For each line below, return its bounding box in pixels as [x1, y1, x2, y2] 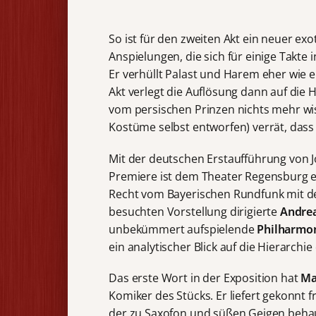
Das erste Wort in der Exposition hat [109, 269, 301, 286]
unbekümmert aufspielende [109, 221, 257, 237]
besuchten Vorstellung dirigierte [109, 203, 280, 219]
